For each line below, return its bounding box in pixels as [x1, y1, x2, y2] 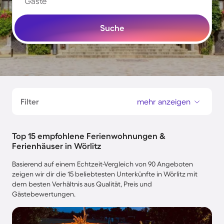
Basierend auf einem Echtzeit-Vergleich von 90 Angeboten [12, 160, 193, 168]
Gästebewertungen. [12, 190, 75, 198]
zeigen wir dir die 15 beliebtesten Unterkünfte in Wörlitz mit [12, 170, 197, 178]
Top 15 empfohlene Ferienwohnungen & [12, 131, 165, 140]
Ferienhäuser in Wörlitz [12, 141, 101, 150]
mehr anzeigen [137, 97, 190, 106]
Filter [20, 97, 39, 106]
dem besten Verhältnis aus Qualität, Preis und [12, 180, 152, 188]
